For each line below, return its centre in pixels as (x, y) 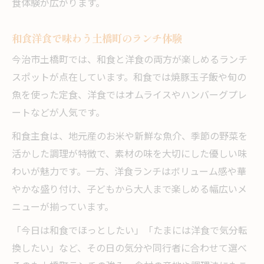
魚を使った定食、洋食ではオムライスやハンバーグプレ (129, 96)
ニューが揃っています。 (63, 208)
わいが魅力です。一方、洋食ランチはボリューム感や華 (129, 173)
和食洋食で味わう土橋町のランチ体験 (97, 38)
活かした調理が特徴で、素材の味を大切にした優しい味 (129, 155)
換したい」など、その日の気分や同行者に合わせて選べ (129, 249)
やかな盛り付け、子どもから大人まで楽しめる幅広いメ (129, 190)
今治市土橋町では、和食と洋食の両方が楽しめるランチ (130, 61)
